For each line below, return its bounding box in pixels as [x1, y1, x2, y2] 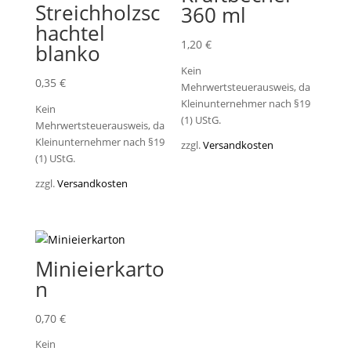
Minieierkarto [34, 254, 165, 283]
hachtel [34, 19, 105, 48]
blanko [34, 39, 100, 68]
